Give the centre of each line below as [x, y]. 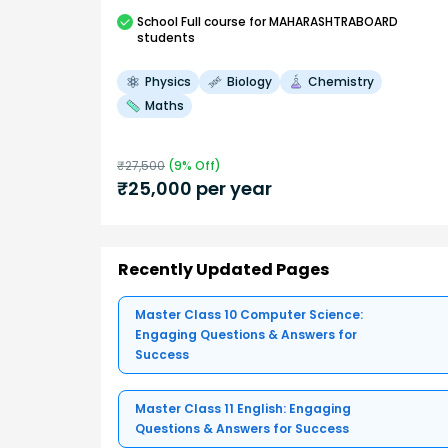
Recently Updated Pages [223, 270]
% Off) [201, 165]
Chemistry [341, 81]
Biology [249, 81]
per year [232, 188]
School [157, 21]
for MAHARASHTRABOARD [322, 21]
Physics [168, 81]
